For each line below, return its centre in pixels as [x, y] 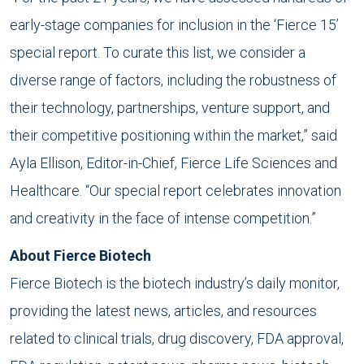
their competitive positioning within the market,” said [173, 135]
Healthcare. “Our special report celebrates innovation [175, 191]
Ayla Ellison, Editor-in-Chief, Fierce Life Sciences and [173, 163]
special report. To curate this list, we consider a [158, 52]
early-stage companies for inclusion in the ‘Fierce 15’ [174, 25]
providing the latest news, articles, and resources [163, 311]
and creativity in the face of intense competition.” [163, 218]
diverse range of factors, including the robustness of [173, 80]
